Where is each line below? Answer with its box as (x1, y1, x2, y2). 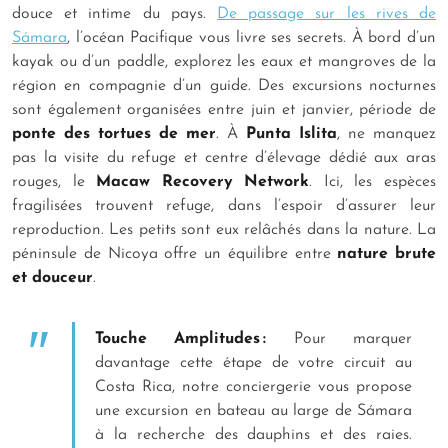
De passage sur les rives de (217, 6, 436, 23)
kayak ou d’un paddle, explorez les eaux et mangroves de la (12, 54, 436, 71)
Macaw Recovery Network (96, 174, 310, 191)
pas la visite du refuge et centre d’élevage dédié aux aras (12, 150, 436, 167)
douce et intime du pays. (12, 6, 217, 23)
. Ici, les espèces (309, 174, 437, 191)
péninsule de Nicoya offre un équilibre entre (12, 246, 338, 263)
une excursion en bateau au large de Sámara (95, 403, 412, 420)
